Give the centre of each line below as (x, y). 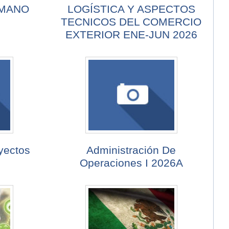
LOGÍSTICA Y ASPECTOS (131, 9)
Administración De (131, 150)
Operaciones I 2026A (131, 163)
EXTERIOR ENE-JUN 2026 (131, 35)
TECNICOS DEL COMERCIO (131, 22)
